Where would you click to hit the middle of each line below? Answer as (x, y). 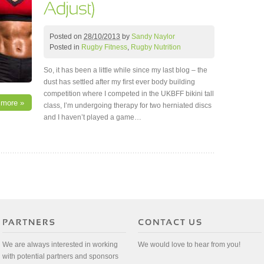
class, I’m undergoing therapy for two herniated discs (128, 105)
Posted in (65, 47)
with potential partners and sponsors (60, 257)
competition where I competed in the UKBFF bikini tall (129, 93)
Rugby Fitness (104, 47)
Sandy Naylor (153, 36)
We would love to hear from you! (189, 245)
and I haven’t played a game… (93, 117)
